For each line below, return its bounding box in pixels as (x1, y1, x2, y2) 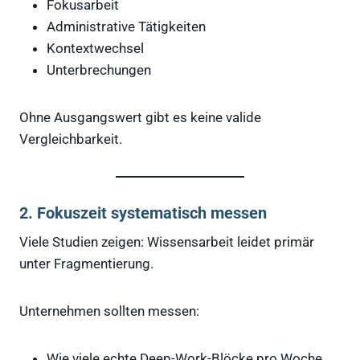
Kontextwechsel (47, 39, 144, 56)
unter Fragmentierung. (19, 255, 153, 272)
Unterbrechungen (47, 61, 151, 78)
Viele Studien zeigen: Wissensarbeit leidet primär (19, 233, 314, 250)
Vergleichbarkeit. (19, 130, 122, 147)
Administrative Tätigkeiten (47, 18, 206, 35)
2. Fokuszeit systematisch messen (19, 202, 267, 223)
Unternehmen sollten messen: (19, 302, 199, 319)
